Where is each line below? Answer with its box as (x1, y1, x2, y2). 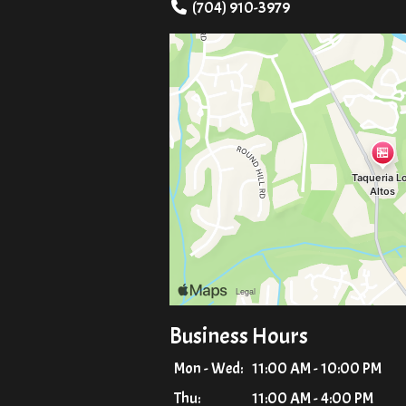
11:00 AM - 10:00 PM (251, 358, 382, 378)
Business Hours (169, 321, 308, 351)
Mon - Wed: (173, 358, 243, 378)
